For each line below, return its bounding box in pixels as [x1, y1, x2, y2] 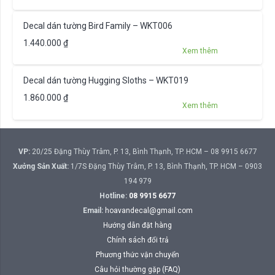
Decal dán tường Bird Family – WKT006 [23, 20, 172, 31]
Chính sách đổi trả [106, 236, 169, 245]
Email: [82, 206, 103, 215]
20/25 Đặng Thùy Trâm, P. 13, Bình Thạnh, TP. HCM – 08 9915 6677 [29, 147, 257, 157]
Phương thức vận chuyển [96, 250, 179, 260]
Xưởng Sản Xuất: [13, 162, 69, 171]
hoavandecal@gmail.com [104, 206, 193, 215]
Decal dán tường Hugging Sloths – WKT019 [23, 76, 188, 86]
